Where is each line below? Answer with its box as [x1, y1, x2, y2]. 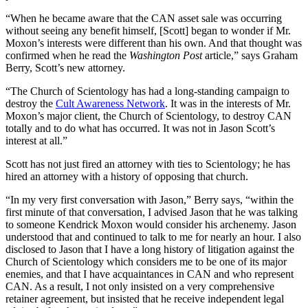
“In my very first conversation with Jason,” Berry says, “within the [5, 193, 294, 206]
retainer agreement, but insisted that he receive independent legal [5, 292, 284, 305]
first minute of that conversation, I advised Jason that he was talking [5, 206, 298, 218]
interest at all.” [5, 134, 67, 146]
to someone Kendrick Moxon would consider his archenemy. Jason [5, 218, 296, 230]
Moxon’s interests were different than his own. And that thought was [5, 36, 302, 49]
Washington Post [129, 49, 202, 61]
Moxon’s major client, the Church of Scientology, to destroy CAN [5, 109, 291, 122]
